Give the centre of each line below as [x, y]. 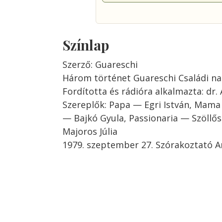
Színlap [86, 45]
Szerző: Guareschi [100, 64]
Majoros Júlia [90, 131]
